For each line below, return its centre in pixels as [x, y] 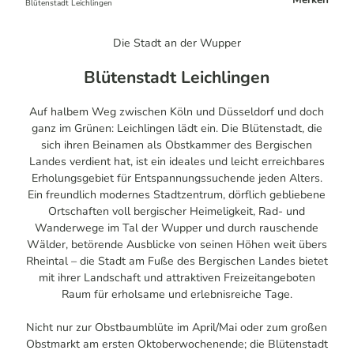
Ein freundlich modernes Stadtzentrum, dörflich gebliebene [177, 195]
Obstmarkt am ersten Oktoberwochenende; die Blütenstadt [177, 345]
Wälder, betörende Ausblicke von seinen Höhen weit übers [177, 245]
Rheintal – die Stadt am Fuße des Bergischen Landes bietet [177, 262]
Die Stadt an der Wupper [177, 43]
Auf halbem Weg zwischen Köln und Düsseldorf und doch [177, 112]
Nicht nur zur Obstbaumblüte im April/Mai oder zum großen [177, 328]
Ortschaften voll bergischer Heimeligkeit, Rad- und [177, 212]
